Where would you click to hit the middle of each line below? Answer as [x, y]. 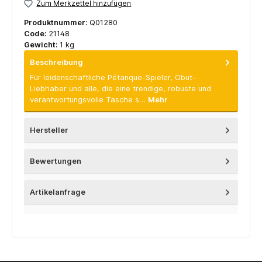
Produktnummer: [57, 22]
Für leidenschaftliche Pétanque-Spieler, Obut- [113, 78]
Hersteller [49, 130]
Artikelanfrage [58, 192]
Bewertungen [56, 161]
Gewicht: [42, 44]
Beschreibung [56, 62]
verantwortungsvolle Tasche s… [89, 100]
